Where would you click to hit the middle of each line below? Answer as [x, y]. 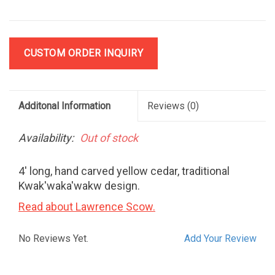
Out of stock [109, 137]
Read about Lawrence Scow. [87, 206]
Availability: [46, 137]
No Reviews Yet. [53, 238]
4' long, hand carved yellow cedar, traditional [124, 171]
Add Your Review [220, 238]
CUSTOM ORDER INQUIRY [83, 53]
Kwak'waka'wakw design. [79, 185]
